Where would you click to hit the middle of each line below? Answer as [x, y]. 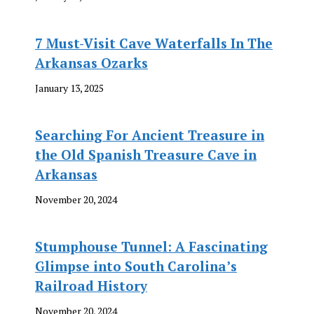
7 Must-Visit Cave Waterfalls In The [154, 43]
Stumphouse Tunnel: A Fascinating [151, 246]
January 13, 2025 [69, 88]
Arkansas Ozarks [91, 63]
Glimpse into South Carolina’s [136, 266]
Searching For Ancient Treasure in [150, 135]
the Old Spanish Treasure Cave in [146, 155]
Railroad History [91, 286]
